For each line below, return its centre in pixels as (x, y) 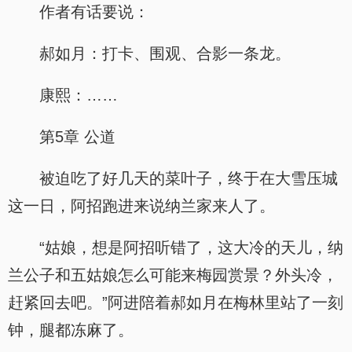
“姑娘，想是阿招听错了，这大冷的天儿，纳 (191, 247)
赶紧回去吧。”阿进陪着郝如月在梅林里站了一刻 (176, 302)
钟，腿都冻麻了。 (71, 330)
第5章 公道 (77, 137)
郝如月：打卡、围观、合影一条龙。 (165, 53)
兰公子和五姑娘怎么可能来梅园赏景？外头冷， (173, 275)
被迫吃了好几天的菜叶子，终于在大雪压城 (189, 178)
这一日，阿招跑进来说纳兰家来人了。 (141, 206)
